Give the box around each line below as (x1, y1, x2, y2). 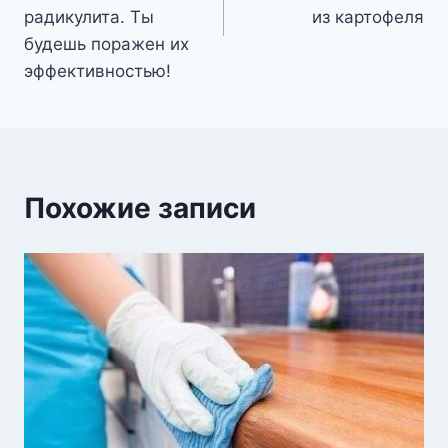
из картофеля (312, 7, 424, 28)
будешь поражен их (24, 34, 189, 55)
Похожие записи (24, 191, 256, 226)
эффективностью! (24, 61, 171, 82)
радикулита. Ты (24, 7, 154, 28)
